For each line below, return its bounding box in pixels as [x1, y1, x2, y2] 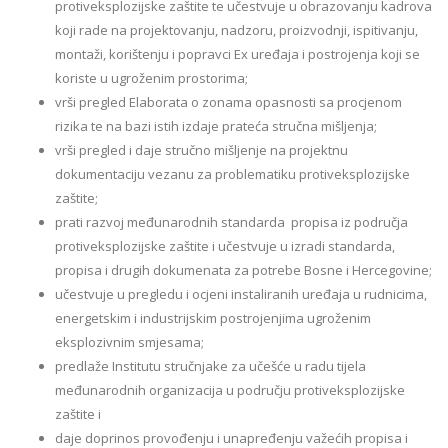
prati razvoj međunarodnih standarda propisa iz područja [55, 213, 408, 231]
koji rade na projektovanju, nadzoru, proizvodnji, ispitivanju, [55, 21, 418, 39]
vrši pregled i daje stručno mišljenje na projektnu [55, 141, 348, 159]
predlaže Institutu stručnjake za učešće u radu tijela [55, 357, 366, 375]
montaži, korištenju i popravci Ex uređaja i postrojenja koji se [55, 45, 420, 63]
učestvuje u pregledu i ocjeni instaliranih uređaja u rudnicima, [55, 285, 427, 303]
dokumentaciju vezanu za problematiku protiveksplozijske [55, 165, 410, 183]
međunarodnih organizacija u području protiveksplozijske [55, 381, 405, 399]
